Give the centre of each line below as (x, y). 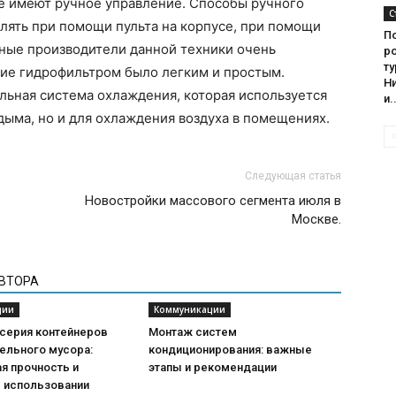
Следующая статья (293, 176)
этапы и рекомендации (213, 367)
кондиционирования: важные (230, 350)
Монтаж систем (193, 332)
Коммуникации (190, 309)
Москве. (316, 219)
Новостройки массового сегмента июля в (213, 201)
